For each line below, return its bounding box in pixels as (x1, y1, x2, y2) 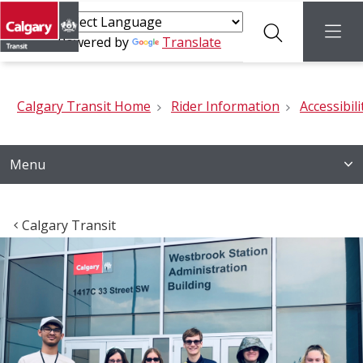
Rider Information (171, 97, 280, 115)
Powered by (58, 33, 132, 51)
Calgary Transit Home (17, 97, 151, 115)
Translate (162, 33, 221, 51)
